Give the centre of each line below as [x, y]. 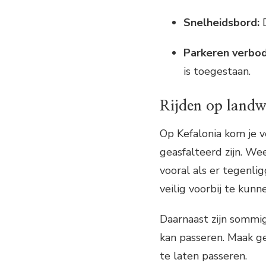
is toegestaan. [217, 71]
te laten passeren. [203, 256]
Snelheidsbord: [221, 22]
